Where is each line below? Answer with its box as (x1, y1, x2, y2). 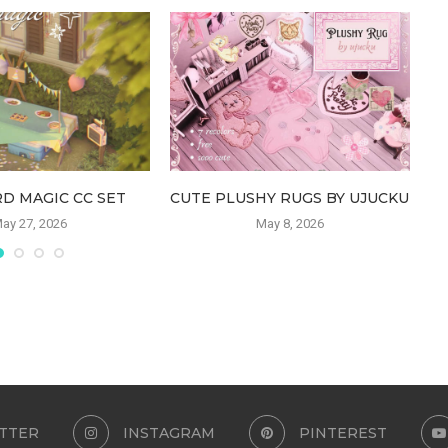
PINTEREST (298, 424, 387, 443)
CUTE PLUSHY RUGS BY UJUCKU (170, 189, 410, 208)
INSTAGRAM (122, 424, 215, 443)
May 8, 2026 (255, 216, 324, 232)
